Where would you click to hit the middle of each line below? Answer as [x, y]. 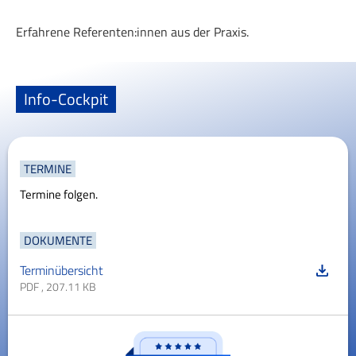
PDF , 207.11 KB [58, 287]
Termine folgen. [59, 195]
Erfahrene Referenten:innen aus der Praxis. [132, 32]
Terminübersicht [62, 271]
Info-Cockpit [66, 99]
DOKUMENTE [58, 241]
